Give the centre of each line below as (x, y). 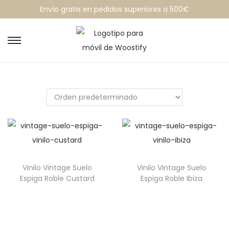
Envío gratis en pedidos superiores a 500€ (114, 9)
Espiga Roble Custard (57, 178)
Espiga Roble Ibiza (172, 178)
